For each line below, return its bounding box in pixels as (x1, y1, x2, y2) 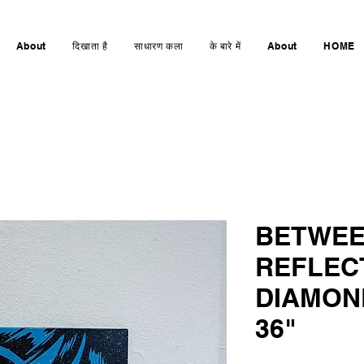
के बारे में (209, 40, 241, 52)
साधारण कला (133, 40, 184, 52)
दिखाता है (72, 40, 108, 52)
